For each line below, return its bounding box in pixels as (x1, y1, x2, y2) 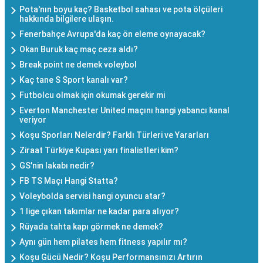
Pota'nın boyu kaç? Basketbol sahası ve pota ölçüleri (19, 4, 222, 14)
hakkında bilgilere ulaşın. (19, 14, 114, 23)
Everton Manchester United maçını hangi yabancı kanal (19, 105, 230, 115)
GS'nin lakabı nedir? (19, 160, 95, 170)
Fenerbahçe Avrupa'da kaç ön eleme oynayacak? (19, 29, 205, 39)
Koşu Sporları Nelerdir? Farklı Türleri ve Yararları (19, 130, 209, 140)
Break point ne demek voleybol (19, 59, 137, 69)
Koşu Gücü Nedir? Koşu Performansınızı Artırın (19, 252, 203, 262)
